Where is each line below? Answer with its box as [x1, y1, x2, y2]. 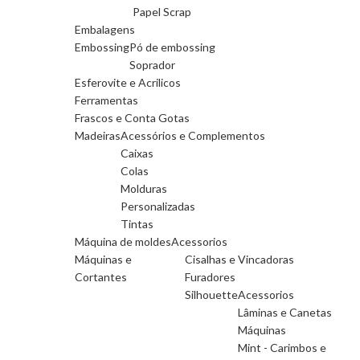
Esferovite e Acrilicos [74, 76, 181, 89]
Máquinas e [74, 252, 132, 266]
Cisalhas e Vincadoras [185, 252, 295, 266]
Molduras [120, 182, 167, 195]
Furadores [185, 270, 236, 284]
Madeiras [74, 129, 121, 142]
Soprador [129, 58, 175, 72]
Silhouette [185, 288, 239, 301]
